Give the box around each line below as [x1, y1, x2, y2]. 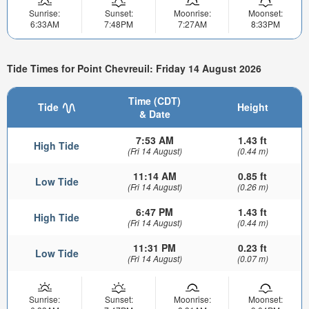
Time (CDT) [128, 93, 181, 108]
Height [237, 99, 268, 114]
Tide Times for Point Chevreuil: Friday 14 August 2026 [7, 61, 261, 76]
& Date [139, 106, 170, 121]
